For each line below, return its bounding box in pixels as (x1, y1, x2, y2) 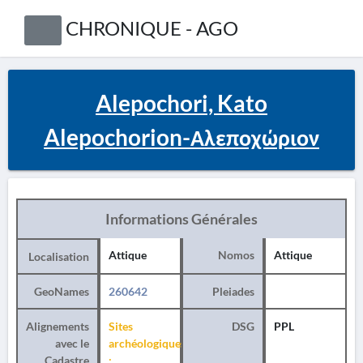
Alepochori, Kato (96, 89, 267, 117)
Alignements (26, 319, 89, 333)
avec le (55, 336, 89, 350)
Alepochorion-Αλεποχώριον (44, 123, 319, 151)
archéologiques (109, 336, 186, 350)
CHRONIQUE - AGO (65, 16, 238, 40)
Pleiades (212, 284, 254, 298)
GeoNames (34, 284, 89, 298)
